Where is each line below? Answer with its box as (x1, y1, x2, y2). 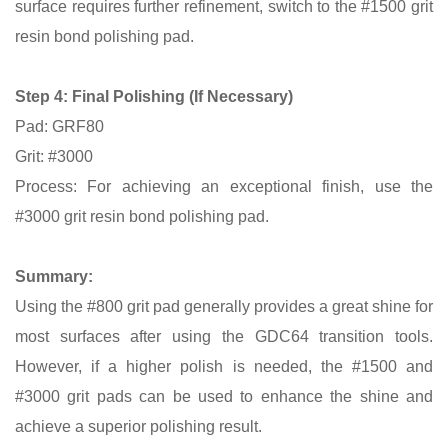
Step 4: (15, 87, 72, 105)
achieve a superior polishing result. (15, 417, 262, 435)
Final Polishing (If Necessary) (72, 87, 293, 105)
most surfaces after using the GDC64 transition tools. (15, 327, 433, 345)
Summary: (15, 267, 93, 285)
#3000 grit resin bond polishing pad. (15, 207, 269, 225)
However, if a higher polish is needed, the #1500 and (15, 357, 433, 375)
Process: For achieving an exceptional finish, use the (15, 177, 433, 195)
